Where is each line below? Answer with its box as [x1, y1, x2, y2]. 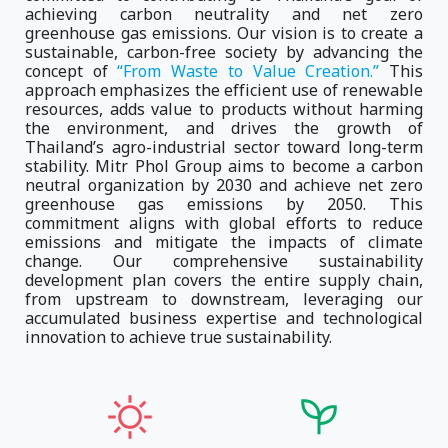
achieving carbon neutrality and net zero [25, 3, 423, 28]
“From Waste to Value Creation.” [107, 60, 380, 85]
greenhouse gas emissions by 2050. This [25, 193, 423, 218]
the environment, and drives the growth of [25, 117, 423, 142]
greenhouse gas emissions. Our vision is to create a [25, 22, 423, 47]
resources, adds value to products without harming [25, 98, 423, 123]
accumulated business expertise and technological [25, 307, 423, 332]
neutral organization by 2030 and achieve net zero [25, 174, 423, 199]
